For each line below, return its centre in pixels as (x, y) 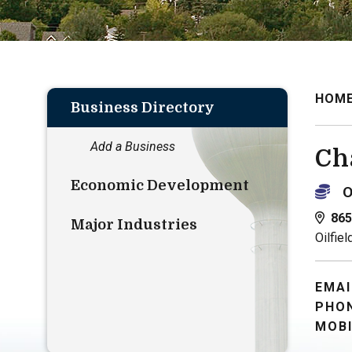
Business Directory (143, 108)
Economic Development (160, 185)
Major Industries (134, 225)
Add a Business (133, 147)
